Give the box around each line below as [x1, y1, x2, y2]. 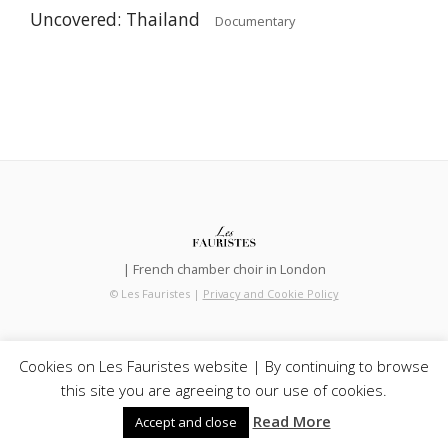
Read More [252, 411, 331, 431]
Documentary [214, 12, 295, 31]
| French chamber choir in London [122, 259, 326, 278]
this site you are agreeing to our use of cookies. [61, 380, 387, 400]
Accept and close [134, 413, 237, 431]
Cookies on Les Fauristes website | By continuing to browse [19, 355, 429, 376]
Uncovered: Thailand [30, 7, 200, 32]
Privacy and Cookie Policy [202, 285, 339, 301]
